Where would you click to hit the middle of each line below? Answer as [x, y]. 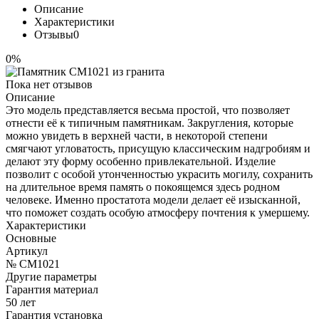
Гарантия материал [52, 289]
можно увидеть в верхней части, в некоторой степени [137, 135]
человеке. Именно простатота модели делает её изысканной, [153, 199]
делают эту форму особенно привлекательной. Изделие [141, 161]
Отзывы [54, 34]
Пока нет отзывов [49, 84]
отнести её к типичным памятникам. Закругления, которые [150, 122]
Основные [31, 238]
